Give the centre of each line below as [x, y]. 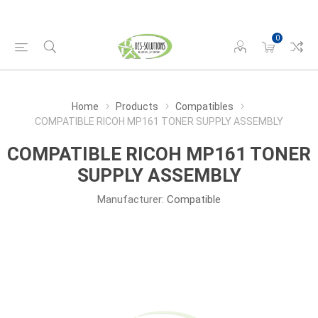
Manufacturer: [131, 199]
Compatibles [204, 106]
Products [137, 106]
